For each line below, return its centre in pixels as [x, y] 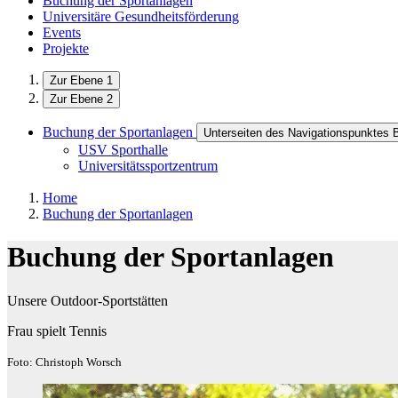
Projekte [66, 48]
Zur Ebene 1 [81, 80]
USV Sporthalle [123, 150]
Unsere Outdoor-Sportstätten [88, 300]
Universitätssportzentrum [148, 166]
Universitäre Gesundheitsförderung [141, 16]
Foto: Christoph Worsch [64, 362]
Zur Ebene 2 [81, 99]
